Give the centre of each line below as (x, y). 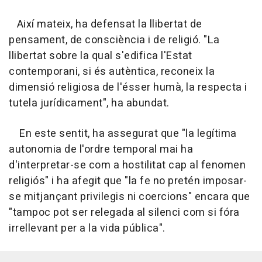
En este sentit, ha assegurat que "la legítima (123, 134)
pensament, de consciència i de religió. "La (114, 40)
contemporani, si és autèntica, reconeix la (112, 72)
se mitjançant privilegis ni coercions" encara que (130, 197)
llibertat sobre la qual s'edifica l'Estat (101, 56)
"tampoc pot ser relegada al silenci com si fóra (124, 213)
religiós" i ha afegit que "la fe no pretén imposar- (128, 181)
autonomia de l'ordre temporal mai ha (101, 150)
